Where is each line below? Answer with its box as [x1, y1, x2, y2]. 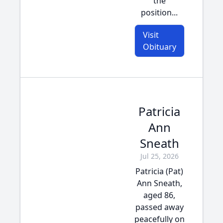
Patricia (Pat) [135, 166, 183, 177]
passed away [135, 202, 184, 213]
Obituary [142, 41, 176, 52]
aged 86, [143, 190, 175, 201]
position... [141, 7, 178, 18]
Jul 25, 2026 [140, 151, 179, 161]
